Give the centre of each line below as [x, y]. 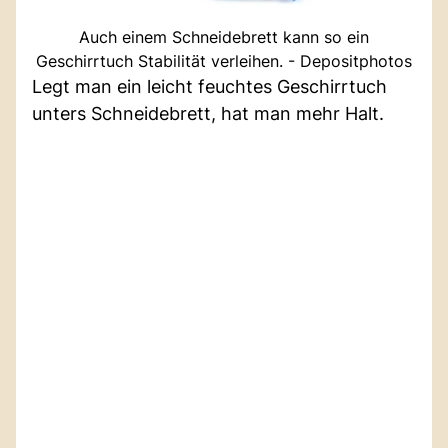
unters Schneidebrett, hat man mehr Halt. [208, 114]
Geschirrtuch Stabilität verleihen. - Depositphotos [224, 61]
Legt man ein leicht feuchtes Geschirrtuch [209, 87]
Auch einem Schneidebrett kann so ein [224, 37]
